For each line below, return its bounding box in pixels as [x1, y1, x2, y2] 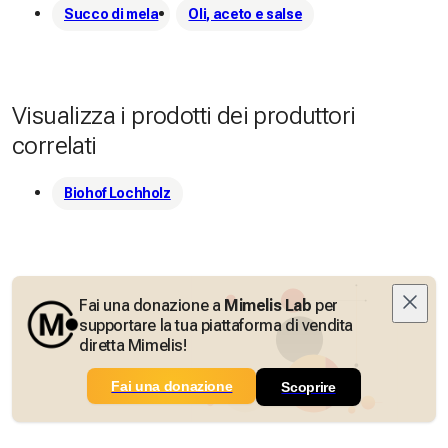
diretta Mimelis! [79, 336, 187, 356]
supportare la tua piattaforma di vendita [79, 316, 354, 336]
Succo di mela [64, 6, 159, 23]
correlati [12, 132, 97, 161]
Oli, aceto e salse [188, 6, 303, 23]
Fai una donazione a [79, 296, 224, 316]
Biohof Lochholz [64, 185, 171, 202]
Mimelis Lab [224, 296, 312, 316]
